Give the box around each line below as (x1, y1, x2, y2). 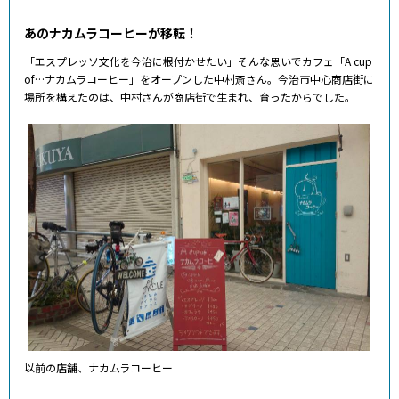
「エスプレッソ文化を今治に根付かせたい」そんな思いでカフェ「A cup (24, 53, 372, 69)
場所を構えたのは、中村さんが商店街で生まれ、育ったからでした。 (24, 89, 355, 105)
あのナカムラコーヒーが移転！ (24, 24, 198, 43)
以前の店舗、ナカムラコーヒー (24, 360, 173, 376)
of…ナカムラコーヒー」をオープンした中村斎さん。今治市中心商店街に (24, 71, 374, 87)
